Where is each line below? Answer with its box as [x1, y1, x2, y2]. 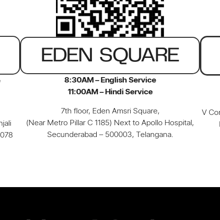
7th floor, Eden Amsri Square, [60, 106, 160, 115]
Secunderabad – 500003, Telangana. [47, 129, 173, 139]
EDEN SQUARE [41, 41, 179, 70]
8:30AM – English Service [64, 75, 156, 85]
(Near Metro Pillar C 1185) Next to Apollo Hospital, [26, 117, 194, 127]
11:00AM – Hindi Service [67, 87, 153, 97]
